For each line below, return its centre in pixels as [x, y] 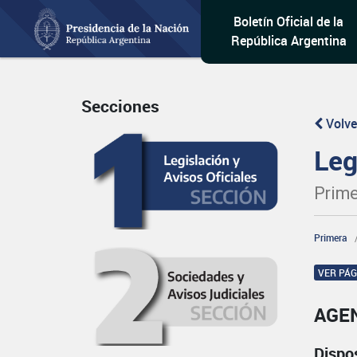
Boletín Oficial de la [289, 22]
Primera [331, 237]
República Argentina [288, 41]
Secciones [120, 106]
